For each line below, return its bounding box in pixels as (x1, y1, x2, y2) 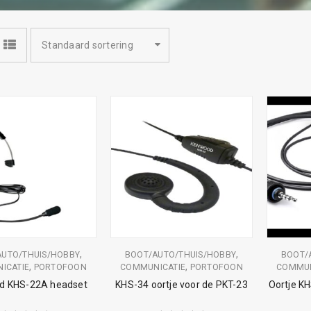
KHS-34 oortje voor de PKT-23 (115, 279, 248, 290)
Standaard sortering (42, 40, 133, 51)
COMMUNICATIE (120, 262, 186, 272)
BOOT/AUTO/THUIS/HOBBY (124, 250, 236, 260)
